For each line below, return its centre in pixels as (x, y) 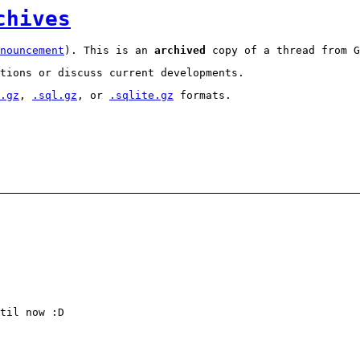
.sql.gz (55, 96)
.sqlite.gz (141, 96)
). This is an (109, 51)
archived (180, 51)
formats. (202, 96)
